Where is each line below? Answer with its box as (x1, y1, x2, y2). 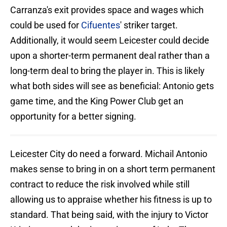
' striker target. (120, 20, 178, 31)
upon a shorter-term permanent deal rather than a (10, 50, 210, 61)
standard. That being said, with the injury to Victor (10, 209, 208, 220)
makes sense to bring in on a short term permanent (10, 164, 215, 175)
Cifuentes (81, 20, 120, 31)
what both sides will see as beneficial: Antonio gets (10, 81, 214, 92)
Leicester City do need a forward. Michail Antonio (10, 148, 207, 160)
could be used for (10, 20, 81, 31)
